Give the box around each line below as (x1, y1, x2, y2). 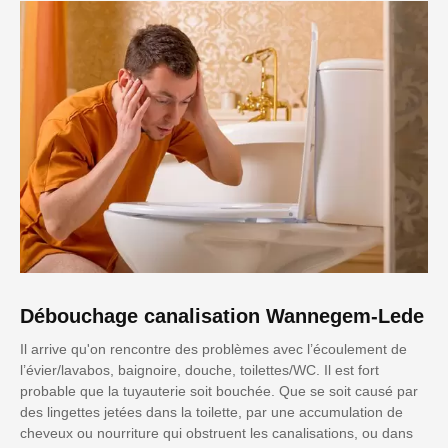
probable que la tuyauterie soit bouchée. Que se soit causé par (20, 382, 418, 399)
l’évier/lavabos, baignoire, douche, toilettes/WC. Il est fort (20, 361, 379, 378)
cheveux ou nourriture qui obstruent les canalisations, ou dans (20, 424, 413, 441)
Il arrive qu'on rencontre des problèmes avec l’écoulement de (20, 340, 407, 357)
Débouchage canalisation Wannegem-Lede (20, 304, 424, 327)
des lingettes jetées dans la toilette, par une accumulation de (20, 403, 403, 420)
